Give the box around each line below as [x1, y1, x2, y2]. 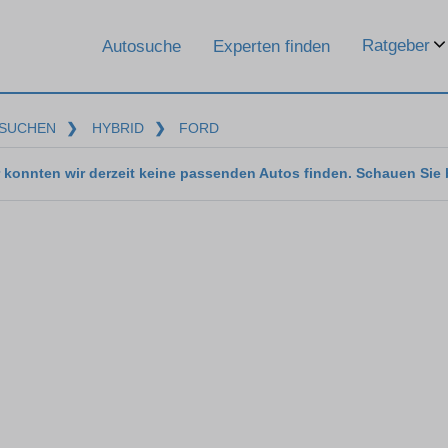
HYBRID [91, 120, 144, 136]
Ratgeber [362, 36, 430, 55]
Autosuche [102, 36, 181, 56]
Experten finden [213, 36, 330, 56]
